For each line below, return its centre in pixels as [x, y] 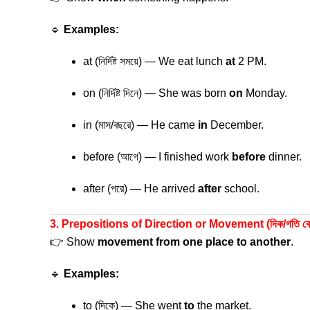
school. [240, 189]
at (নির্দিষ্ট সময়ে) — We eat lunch [154, 61]
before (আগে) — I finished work [157, 157]
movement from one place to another [194, 242]
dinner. [284, 157]
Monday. [265, 93]
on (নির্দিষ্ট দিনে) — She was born [156, 93]
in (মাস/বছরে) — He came [140, 125]
